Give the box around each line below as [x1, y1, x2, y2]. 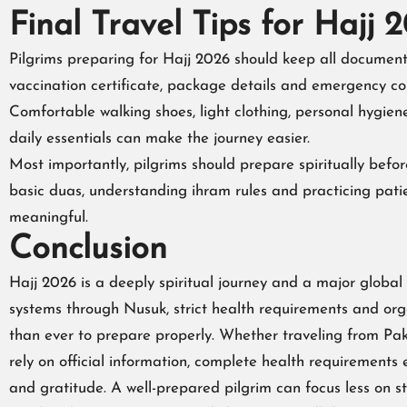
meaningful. [9, 210, 88, 226]
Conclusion [9, 233, 167, 267]
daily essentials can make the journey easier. [9, 131, 310, 147]
